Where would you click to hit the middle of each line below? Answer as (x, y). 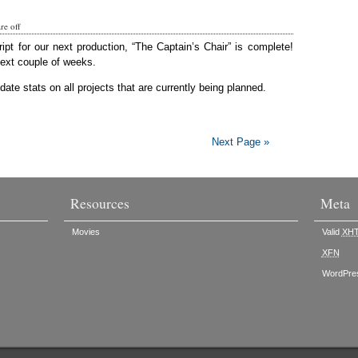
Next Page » (240, 142)
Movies (86, 232)
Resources (99, 203)
